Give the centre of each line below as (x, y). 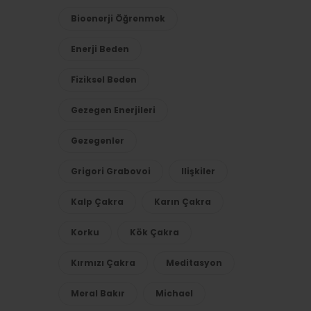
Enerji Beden (100, 49)
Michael (174, 293)
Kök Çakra (154, 232)
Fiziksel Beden (103, 79)
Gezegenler (97, 141)
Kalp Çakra (97, 202)
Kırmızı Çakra (103, 263)
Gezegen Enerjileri (113, 110)
